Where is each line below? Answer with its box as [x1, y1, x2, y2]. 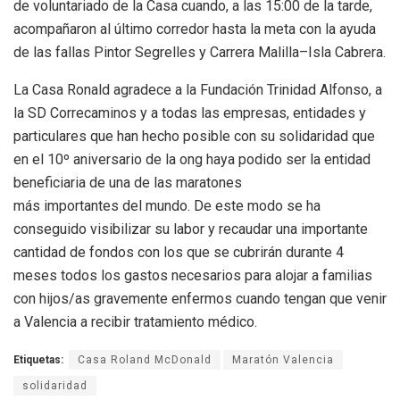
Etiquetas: [13, 353, 63, 366]
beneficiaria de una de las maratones [13, 173, 242, 191]
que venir [329, 289, 387, 307]
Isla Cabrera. [308, 43, 386, 61]
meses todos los [13, 266, 121, 284]
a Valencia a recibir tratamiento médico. [13, 312, 257, 330]
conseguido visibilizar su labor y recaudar [13, 220, 272, 237]
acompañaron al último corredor [13, 20, 209, 37]
